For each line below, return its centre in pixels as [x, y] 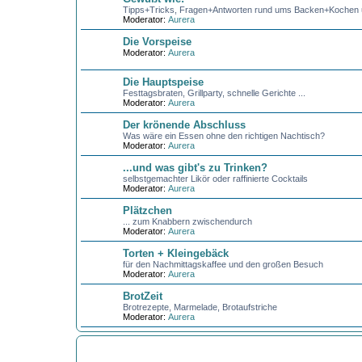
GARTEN [97, 347]
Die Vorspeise [157, 42]
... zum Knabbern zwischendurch [187, 221]
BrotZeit [142, 296]
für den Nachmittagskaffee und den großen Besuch [223, 264]
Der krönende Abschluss [184, 125]
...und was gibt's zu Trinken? [195, 168]
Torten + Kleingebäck [175, 253]
